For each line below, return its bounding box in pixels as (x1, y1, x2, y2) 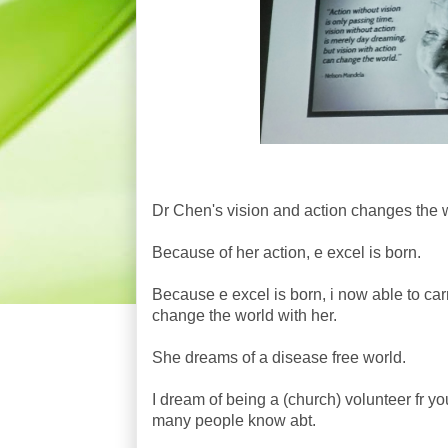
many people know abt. (152, 412, 316, 430)
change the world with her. (152, 307, 337, 325)
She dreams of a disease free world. (152, 349, 406, 367)
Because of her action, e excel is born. (152, 244, 421, 262)
